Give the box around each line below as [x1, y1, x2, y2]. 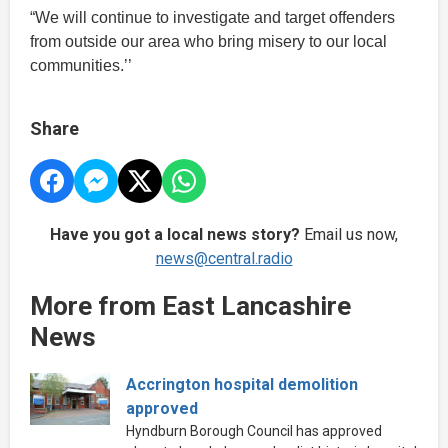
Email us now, [300, 224, 398, 244]
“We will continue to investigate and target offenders [30, 8, 395, 26]
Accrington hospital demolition [126, 374, 358, 394]
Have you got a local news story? [50, 224, 300, 244]
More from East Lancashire [30, 290, 351, 321]
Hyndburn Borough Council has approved [126, 422, 382, 439]
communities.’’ [30, 56, 132, 74]
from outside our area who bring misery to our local [30, 32, 387, 50]
